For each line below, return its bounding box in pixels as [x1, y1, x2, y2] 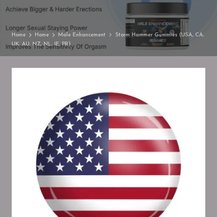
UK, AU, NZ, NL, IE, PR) [12, 41, 71, 47]
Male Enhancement [58, 32, 106, 38]
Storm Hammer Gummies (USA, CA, [115, 32, 204, 38]
